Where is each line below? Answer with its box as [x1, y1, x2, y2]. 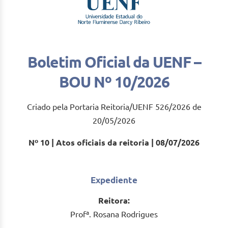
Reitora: [98, 196, 130, 206]
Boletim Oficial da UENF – [27, 53, 201, 71]
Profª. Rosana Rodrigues [70, 210, 158, 219]
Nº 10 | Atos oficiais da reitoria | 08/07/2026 [28, 138, 199, 148]
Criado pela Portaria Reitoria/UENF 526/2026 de [26, 102, 202, 112]
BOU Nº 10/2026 [59, 73, 169, 91]
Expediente [91, 175, 137, 185]
